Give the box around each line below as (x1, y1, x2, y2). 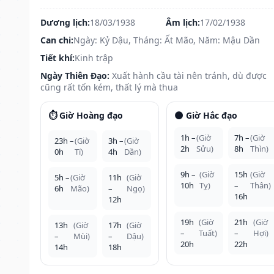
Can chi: (40, 34, 73, 46)
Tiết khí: (40, 51, 75, 64)
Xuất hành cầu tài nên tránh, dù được (112, 69, 267, 81)
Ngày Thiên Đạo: (40, 69, 109, 81)
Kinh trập (75, 51, 113, 64)
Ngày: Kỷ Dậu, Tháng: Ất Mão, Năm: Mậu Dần (73, 34, 260, 46)
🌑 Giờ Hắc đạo (174, 109, 237, 121)
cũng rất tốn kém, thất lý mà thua (40, 81, 178, 93)
